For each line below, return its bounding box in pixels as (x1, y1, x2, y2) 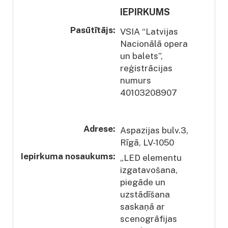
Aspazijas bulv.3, (120, 125, 188, 135)
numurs (120, 75, 151, 85)
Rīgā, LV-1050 (120, 137, 174, 148)
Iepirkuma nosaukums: (21, 151, 115, 161)
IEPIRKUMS (120, 6, 170, 17)
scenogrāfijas (120, 213, 177, 224)
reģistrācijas (120, 63, 173, 73)
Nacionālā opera (120, 38, 188, 49)
